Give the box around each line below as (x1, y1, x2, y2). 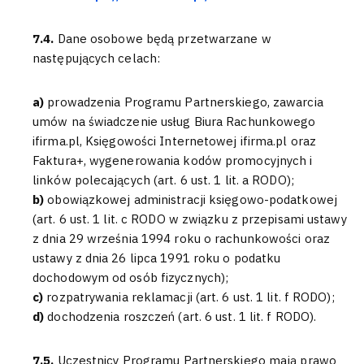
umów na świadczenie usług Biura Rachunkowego (32, 114, 316, 129)
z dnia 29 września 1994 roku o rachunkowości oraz (32, 231, 330, 246)
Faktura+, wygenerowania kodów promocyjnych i (32, 153, 313, 168)
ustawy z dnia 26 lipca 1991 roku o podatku (32, 250, 281, 266)
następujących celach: (32, 50, 161, 66)
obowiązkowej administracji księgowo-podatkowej (47, 192, 337, 207)
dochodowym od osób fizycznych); (32, 270, 229, 285)
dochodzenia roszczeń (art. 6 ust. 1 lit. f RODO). (47, 309, 317, 324)
